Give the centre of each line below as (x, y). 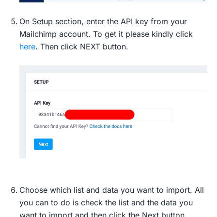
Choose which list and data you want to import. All (112, 190)
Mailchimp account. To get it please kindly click (106, 34)
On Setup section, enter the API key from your (103, 21)
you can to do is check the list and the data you (106, 203)
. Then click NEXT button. (82, 46)
